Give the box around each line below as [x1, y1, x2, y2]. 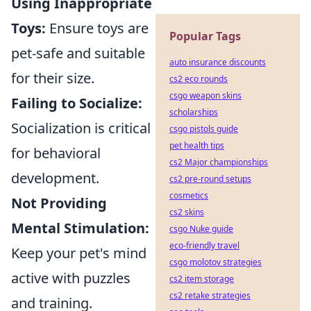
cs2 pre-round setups [169, 173, 251, 185]
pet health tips [169, 140, 224, 151]
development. [11, 168, 99, 187]
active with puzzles [11, 268, 131, 287]
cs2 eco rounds [169, 73, 228, 85]
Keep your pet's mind [11, 243, 146, 262]
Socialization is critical [11, 118, 151, 137]
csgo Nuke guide [169, 223, 233, 235]
